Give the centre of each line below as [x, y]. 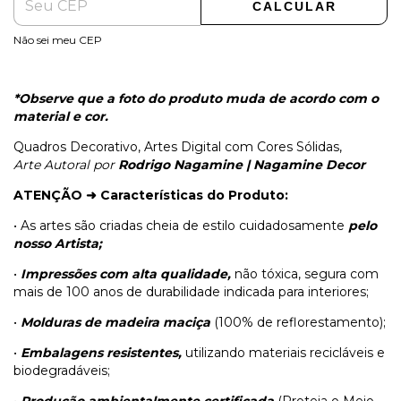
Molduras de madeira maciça [115, 323]
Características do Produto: [192, 196]
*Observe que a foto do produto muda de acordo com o [196, 99]
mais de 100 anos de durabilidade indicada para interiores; [191, 292]
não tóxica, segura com [305, 274]
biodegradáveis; [62, 371]
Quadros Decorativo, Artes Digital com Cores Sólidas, [178, 147]
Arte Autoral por [64, 165]
